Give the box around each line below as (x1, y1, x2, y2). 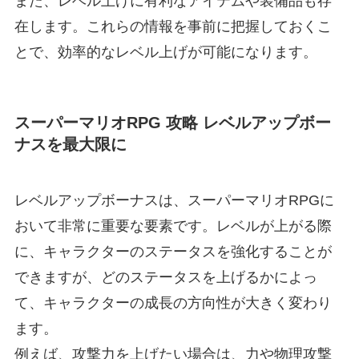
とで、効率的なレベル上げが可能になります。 (14, 44, 317, 61)
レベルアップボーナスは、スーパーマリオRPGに (14, 192, 334, 208)
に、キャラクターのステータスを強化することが (14, 243, 332, 260)
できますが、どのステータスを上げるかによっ (14, 268, 317, 285)
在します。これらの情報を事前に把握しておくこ (14, 18, 332, 35)
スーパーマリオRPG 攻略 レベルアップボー (14, 114, 331, 132)
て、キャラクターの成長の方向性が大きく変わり (14, 294, 332, 311)
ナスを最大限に (14, 135, 127, 154)
